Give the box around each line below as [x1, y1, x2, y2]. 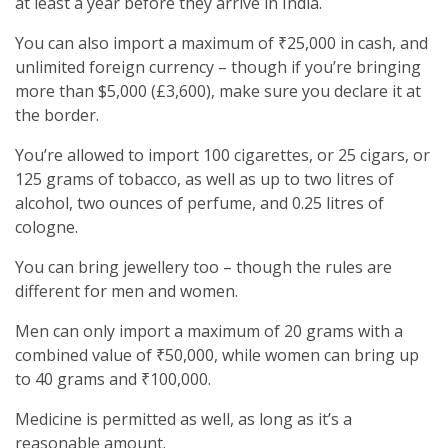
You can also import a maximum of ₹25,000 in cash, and [15, 32, 428, 55]
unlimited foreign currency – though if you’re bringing [15, 56, 421, 79]
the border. [15, 104, 99, 127]
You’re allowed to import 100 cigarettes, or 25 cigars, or [15, 144, 430, 167]
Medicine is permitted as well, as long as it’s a [15, 408, 352, 431]
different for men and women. [15, 280, 238, 303]
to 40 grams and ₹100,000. [15, 368, 211, 391]
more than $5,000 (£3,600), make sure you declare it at [15, 80, 421, 103]
